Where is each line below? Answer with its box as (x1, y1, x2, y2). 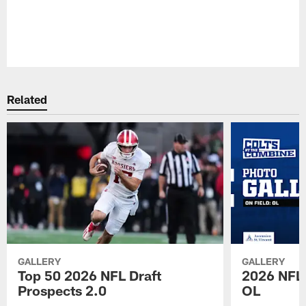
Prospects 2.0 (18, 281, 107, 298)
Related (7, 92, 48, 107)
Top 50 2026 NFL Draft (18, 266, 162, 283)
